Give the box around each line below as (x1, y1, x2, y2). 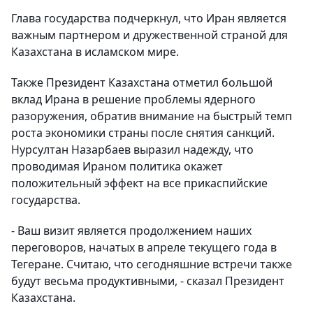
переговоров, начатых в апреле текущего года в (11, 240, 277, 255)
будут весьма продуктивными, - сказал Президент (11, 273, 284, 289)
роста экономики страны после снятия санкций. (11, 125, 275, 140)
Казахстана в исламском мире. (11, 44, 179, 59)
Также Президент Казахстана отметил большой (11, 75, 272, 90)
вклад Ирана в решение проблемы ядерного (11, 92, 256, 107)
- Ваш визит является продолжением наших (11, 223, 252, 238)
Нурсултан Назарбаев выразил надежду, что (11, 142, 254, 157)
